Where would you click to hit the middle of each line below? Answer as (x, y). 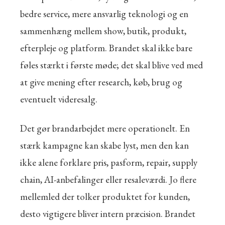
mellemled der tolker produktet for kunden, (105, 197)
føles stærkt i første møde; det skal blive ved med (111, 65)
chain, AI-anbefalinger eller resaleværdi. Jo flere (108, 180)
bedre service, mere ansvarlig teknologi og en (104, 14)
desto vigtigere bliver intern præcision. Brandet (108, 214)
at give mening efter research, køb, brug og (101, 82)
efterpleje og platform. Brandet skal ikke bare (106, 48)
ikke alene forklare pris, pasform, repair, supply (109, 162)
